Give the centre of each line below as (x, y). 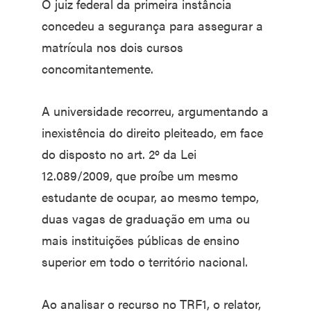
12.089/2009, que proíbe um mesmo (140, 175)
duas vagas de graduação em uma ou (146, 218)
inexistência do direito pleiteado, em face (152, 132)
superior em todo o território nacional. (145, 261)
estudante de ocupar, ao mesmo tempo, (150, 197)
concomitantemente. (98, 68)
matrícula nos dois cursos (112, 47)
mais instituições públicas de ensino (141, 240)
